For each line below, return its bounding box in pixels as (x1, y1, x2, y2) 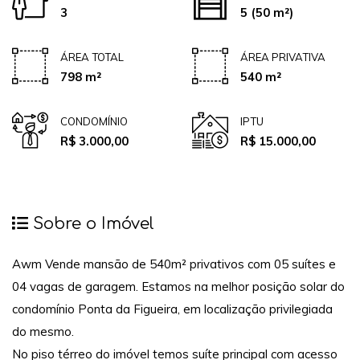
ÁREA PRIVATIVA (240, 50, 325, 63)
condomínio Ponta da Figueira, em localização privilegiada (12, 301, 333, 317)
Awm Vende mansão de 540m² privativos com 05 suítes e (12, 256, 336, 272)
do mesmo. (12, 324, 77, 340)
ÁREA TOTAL (60, 50, 124, 63)
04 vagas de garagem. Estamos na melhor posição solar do (12, 279, 345, 295)
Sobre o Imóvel (28, 214, 154, 233)
